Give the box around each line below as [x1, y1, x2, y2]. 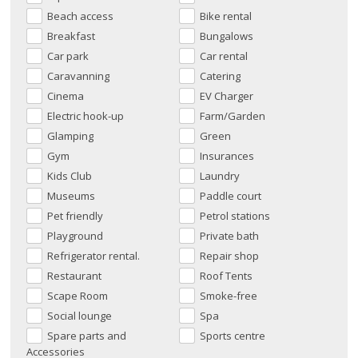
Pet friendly [47, 209, 104, 224]
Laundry [200, 169, 240, 184]
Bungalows [200, 29, 253, 44]
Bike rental [200, 9, 252, 24]
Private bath [200, 229, 259, 244]
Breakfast [47, 29, 96, 44]
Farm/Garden [200, 109, 265, 124]
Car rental [200, 49, 248, 64]
